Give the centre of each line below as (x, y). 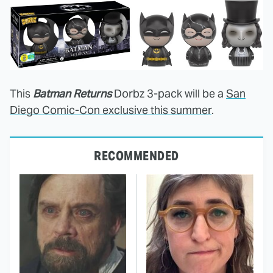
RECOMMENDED (136, 156)
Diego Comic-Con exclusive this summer (111, 110)
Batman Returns (72, 94)
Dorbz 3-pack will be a (169, 94)
